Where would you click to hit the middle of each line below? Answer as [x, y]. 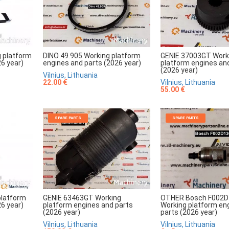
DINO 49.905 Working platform [92, 55]
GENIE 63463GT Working [82, 198]
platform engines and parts [88, 205]
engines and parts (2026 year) [92, 63]
